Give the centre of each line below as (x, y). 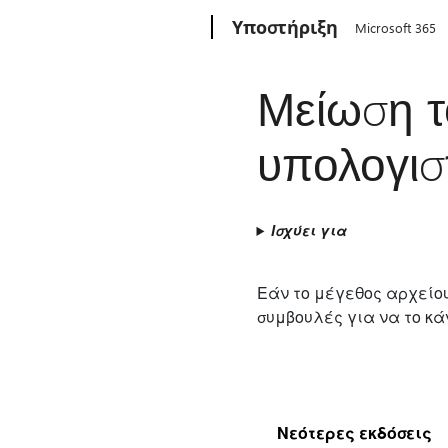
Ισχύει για (309, 230)
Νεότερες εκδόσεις (354, 432)
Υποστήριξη (285, 27)
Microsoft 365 (396, 27)
